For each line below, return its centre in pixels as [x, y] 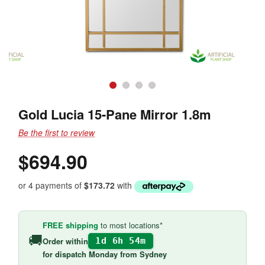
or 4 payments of [51, 185]
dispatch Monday [86, 254]
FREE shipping [70, 225]
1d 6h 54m [121, 241]
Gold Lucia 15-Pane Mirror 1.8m [115, 114]
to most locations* [130, 225]
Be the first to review [56, 132]
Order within [65, 241]
